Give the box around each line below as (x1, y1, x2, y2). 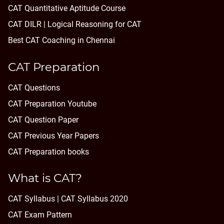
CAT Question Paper (8, 114, 78, 124)
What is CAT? (8, 170, 82, 185)
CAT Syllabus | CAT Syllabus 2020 (8, 193, 128, 203)
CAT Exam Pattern (8, 209, 72, 219)
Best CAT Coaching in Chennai (8, 35, 115, 45)
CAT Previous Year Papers (8, 130, 99, 140)
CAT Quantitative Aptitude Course (8, 3, 125, 13)
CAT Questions (8, 82, 60, 92)
